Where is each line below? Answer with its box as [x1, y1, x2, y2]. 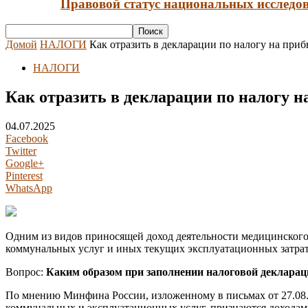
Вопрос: [5, 266, 46, 278]
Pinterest [5, 170, 43, 182]
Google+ [5, 157, 44, 170]
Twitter [5, 145, 36, 157]
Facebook [5, 133, 48, 145]
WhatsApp [5, 182, 52, 195]
